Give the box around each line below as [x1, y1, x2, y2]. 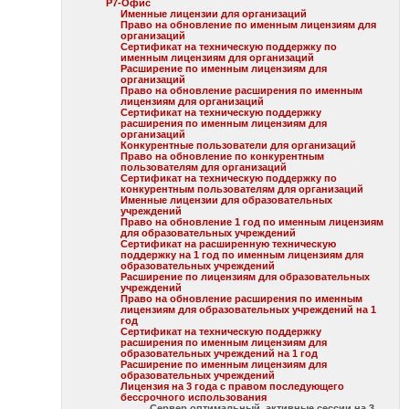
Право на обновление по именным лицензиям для [121, 19, 377, 30]
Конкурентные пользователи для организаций [121, 140, 357, 151]
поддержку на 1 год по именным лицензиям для [121, 249, 364, 260]
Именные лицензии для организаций [121, 8, 308, 19]
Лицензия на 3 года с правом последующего [121, 381, 345, 392]
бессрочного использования [121, 392, 267, 403]
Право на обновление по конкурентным [121, 151, 325, 162]
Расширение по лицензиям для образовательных [121, 271, 371, 282]
